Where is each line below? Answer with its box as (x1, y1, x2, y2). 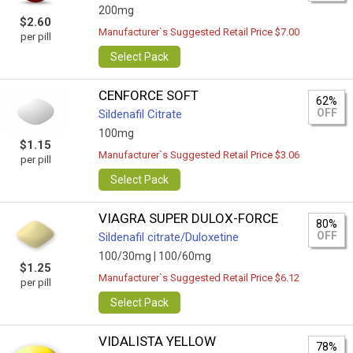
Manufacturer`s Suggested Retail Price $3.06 (98, 149, 300, 161)
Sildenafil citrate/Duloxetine (98, 230, 240, 244)
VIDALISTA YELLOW (98, 333, 217, 349)
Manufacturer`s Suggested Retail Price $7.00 (98, 26, 300, 38)
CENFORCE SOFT (98, 87, 199, 103)
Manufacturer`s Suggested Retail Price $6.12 (98, 272, 300, 284)
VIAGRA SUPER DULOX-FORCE (98, 210, 279, 226)
